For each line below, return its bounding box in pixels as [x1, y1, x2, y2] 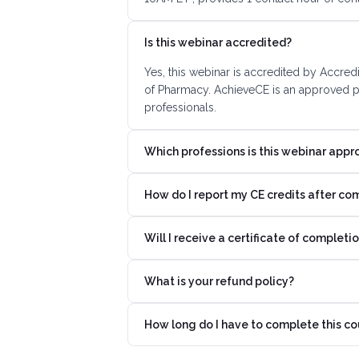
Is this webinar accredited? [143, 36, 292, 49]
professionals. [143, 101, 216, 114]
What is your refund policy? [143, 275, 294, 288]
